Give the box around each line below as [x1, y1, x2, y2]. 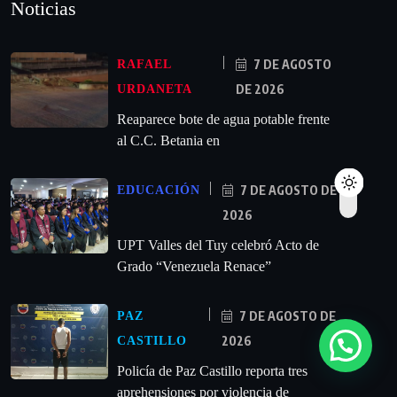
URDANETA [117, 82, 192, 97]
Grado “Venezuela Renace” [117, 259, 271, 275]
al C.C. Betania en [117, 133, 220, 149]
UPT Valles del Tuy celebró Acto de [117, 237, 319, 253]
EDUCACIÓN [117, 183, 200, 198]
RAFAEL [117, 58, 171, 72]
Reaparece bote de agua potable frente [117, 112, 330, 128]
